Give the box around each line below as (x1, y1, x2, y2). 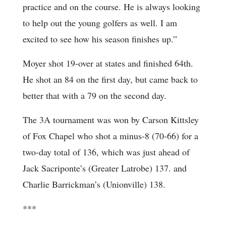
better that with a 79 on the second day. (23, 89, 166, 102)
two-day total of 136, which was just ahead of (23, 146, 190, 158)
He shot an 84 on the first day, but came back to (23, 73, 198, 86)
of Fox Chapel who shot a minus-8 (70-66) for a (23, 130, 198, 142)
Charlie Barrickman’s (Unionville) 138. (23, 178, 165, 191)
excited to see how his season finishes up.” (23, 33, 177, 45)
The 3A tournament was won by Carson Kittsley (23, 114, 199, 126)
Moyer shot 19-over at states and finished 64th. (23, 57, 193, 70)
